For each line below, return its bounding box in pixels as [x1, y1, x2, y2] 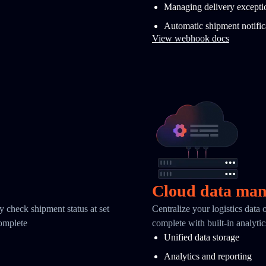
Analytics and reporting [164, 251, 252, 261]
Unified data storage [164, 232, 239, 242]
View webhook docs [152, 33, 229, 43]
